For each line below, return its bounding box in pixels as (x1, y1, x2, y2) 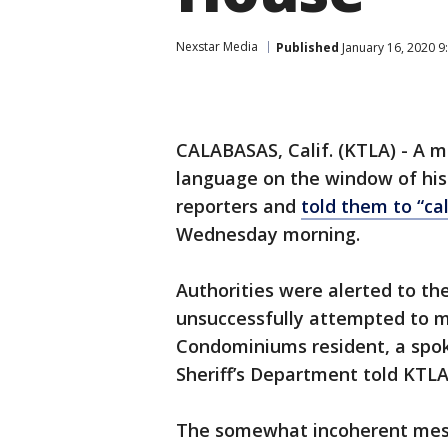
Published (276, 38, 339, 56)
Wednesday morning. (176, 222, 360, 246)
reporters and (176, 194, 301, 218)
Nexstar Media (176, 38, 258, 55)
